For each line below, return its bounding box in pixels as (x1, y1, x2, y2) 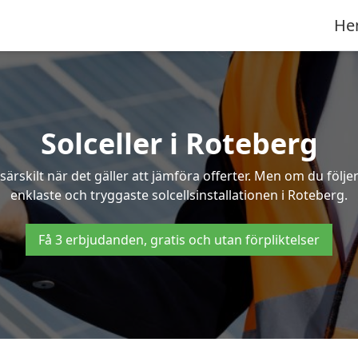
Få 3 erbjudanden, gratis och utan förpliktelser (38, 231, 320, 249)
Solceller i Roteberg (40, 124, 318, 163)
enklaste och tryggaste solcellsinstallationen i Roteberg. (10, 186, 348, 204)
